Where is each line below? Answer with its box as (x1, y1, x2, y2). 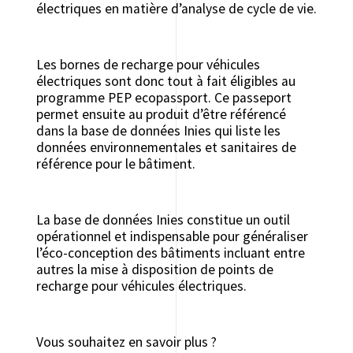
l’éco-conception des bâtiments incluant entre (35, 244, 305, 262)
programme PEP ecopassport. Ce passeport (35, 89, 292, 107)
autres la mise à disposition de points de (35, 261, 273, 279)
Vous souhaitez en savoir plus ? (35, 333, 217, 351)
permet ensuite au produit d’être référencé (35, 106, 286, 124)
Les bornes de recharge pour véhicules (35, 56, 260, 74)
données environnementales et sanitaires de (35, 139, 296, 157)
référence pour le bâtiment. (35, 155, 195, 173)
